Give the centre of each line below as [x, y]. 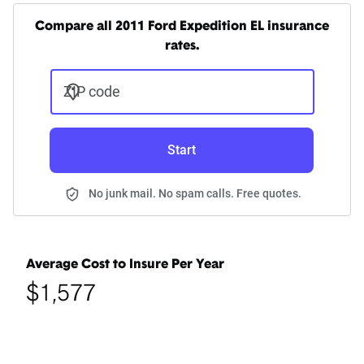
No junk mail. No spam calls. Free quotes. [195, 194]
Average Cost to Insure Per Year [125, 265]
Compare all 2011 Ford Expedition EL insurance [182, 27]
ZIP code [91, 92]
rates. [182, 47]
